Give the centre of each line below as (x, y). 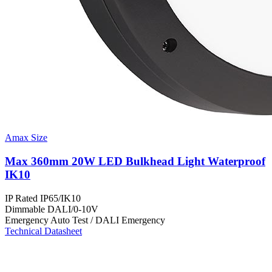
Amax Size (26, 138)
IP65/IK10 (60, 198)
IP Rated (22, 198)
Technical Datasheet (43, 231)
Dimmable (26, 209)
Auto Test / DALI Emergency (108, 220)
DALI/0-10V (73, 209)
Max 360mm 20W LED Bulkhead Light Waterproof (135, 161)
